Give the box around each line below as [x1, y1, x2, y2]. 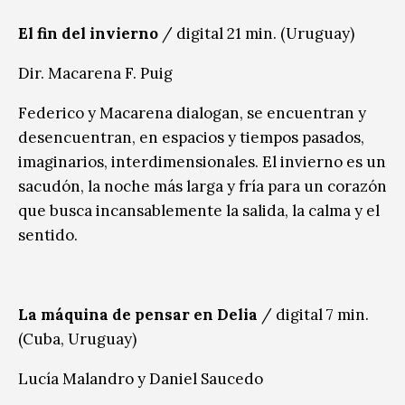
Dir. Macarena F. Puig [18, 62, 173, 83]
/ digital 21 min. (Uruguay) [158, 23, 354, 43]
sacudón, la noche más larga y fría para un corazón [18, 175, 387, 196]
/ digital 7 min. [258, 304, 369, 325]
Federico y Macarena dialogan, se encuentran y [18, 102, 366, 123]
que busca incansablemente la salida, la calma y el [18, 200, 380, 221]
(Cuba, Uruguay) [18, 328, 137, 349]
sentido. [18, 224, 78, 245]
